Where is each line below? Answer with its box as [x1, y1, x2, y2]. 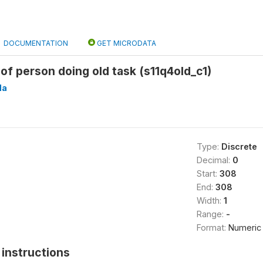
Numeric [228, 222, 261, 232]
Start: [196, 168, 220, 178]
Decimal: [196, 155, 232, 165]
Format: [196, 222, 228, 232]
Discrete [221, 141, 257, 151]
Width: [196, 195, 224, 205]
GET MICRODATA [95, 39, 156, 48]
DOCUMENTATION [4, 39, 68, 48]
